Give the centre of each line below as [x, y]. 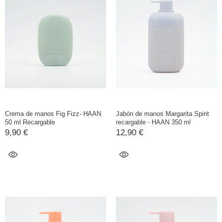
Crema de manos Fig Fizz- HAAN [53, 114]
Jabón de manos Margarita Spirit [163, 114]
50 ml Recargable [30, 122]
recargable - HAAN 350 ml [153, 122]
